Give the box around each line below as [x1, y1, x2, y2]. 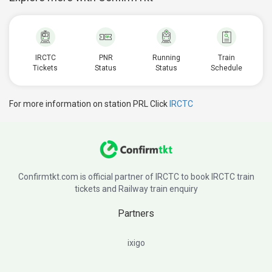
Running [152, 53, 180, 62]
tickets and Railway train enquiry [74, 184, 198, 194]
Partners [118, 208, 154, 219]
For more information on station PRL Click [9, 99, 169, 109]
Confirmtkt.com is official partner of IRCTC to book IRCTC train [18, 172, 254, 182]
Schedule [211, 64, 243, 72]
